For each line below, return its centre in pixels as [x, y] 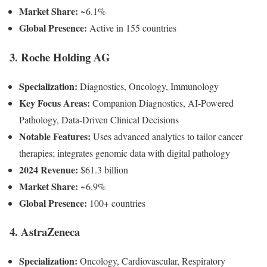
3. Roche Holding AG [60, 57]
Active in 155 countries [132, 28]
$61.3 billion [103, 169]
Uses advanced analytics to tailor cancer [167, 136]
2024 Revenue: [49, 169]
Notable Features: [55, 136]
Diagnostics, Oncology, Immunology [148, 86]
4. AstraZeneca [45, 232]
